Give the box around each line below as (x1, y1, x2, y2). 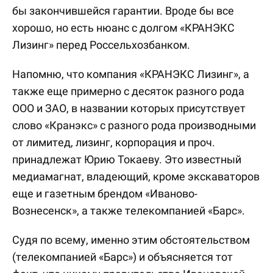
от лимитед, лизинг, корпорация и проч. (12, 136, 215, 149)
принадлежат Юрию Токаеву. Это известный (12, 153, 241, 166)
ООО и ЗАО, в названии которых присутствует (12, 102, 246, 115)
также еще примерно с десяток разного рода (12, 85, 244, 97)
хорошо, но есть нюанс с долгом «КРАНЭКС (12, 21, 235, 34)
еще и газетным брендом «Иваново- (12, 187, 197, 200)
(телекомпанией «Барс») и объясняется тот (12, 250, 233, 263)
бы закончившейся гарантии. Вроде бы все (12, 4, 234, 17)
